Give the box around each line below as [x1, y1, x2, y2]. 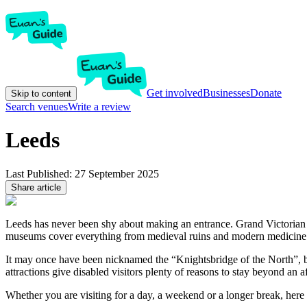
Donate [250, 87, 282, 99]
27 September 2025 [75, 167, 159, 180]
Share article [11, 182, 61, 193]
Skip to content [11, 88, 71, 99]
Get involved [147, 87, 203, 99]
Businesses [203, 87, 250, 99]
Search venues [5, 101, 68, 112]
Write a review [68, 101, 131, 112]
